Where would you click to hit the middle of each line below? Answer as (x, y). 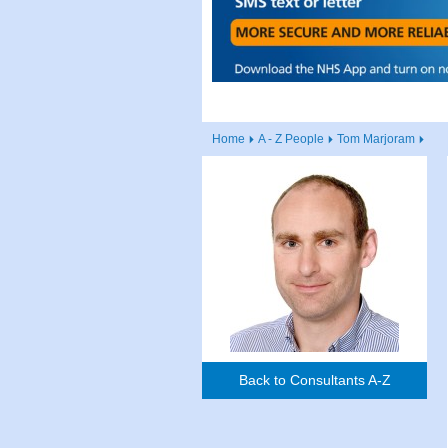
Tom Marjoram (376, 139)
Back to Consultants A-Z (314, 380)
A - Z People (291, 139)
